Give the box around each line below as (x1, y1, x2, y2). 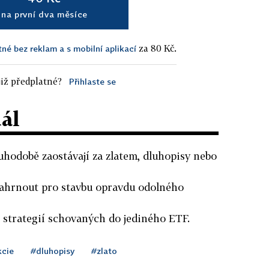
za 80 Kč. (136, 42, 177, 53)
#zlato (91, 245, 117, 256)
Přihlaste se (68, 76, 116, 86)
